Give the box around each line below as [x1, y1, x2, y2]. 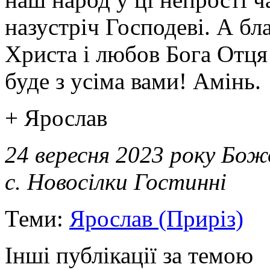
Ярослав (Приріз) [69, 205, 243, 231]
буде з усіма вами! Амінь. [5, 67, 261, 94]
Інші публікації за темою [5, 242, 253, 268]
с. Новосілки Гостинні [5, 168, 227, 195]
